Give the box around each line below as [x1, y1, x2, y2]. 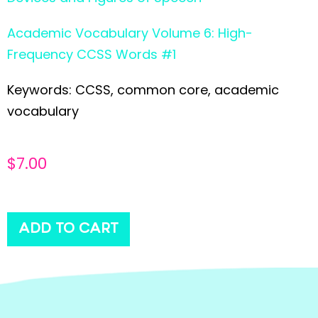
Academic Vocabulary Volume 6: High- [7, 23, 253, 42]
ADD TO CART [18, 221, 119, 236]
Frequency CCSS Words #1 [7, 45, 176, 63]
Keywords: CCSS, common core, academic [7, 80, 279, 99]
